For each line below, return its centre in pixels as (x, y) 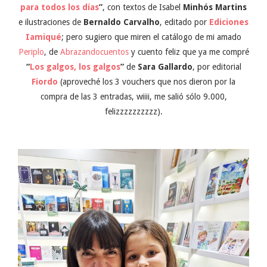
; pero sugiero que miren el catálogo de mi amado (151, 37)
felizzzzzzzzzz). (133, 112)
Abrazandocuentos (94, 52)
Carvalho (142, 22)
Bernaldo (102, 22)
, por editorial (217, 67)
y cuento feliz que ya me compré (189, 52)
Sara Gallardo (165, 67)
